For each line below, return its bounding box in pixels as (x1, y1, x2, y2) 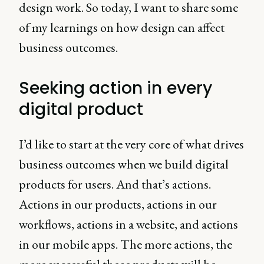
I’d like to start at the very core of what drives (19, 135, 244, 153)
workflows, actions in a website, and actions (19, 215, 238, 233)
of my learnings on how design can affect (19, 18, 225, 36)
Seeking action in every (19, 76, 212, 100)
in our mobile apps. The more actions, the (19, 235, 232, 253)
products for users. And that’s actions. (19, 175, 211, 193)
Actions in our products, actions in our (19, 195, 217, 213)
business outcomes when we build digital (19, 155, 229, 173)
